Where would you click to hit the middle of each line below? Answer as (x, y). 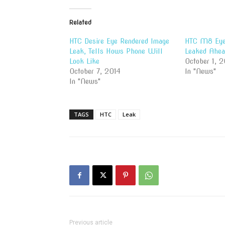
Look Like (84, 61)
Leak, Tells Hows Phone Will (116, 51)
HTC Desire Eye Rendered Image (119, 41)
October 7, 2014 (95, 71)
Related (80, 22)
